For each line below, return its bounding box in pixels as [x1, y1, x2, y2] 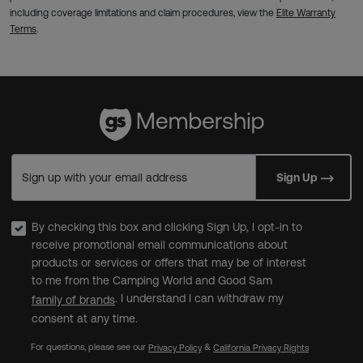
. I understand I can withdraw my [115, 292, 284, 305]
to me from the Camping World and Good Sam [32, 274, 272, 288]
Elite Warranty [276, 7, 335, 19]
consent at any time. [32, 311, 138, 325]
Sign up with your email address [22, 171, 187, 185]
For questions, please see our [31, 341, 148, 352]
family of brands [32, 293, 115, 306]
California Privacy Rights [213, 342, 309, 352]
